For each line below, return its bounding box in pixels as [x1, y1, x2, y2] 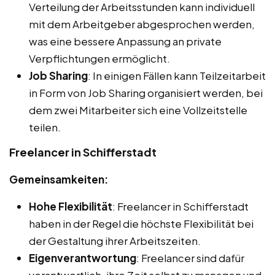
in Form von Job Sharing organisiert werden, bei [29, 86, 263, 100]
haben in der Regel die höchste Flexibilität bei [29, 217, 254, 231]
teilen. [29, 120, 61, 134]
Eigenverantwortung [29, 251, 136, 265]
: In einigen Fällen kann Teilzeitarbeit [88, 69, 266, 83]
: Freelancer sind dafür [136, 251, 244, 265]
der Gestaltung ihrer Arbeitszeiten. [29, 234, 201, 248]
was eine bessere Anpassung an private [29, 34, 222, 48]
